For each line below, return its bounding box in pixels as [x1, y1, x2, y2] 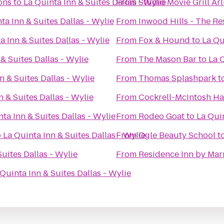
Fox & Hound [138, 34, 190, 46]
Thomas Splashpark [138, 72, 216, 84]
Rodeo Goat [138, 110, 184, 122]
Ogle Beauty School [138, 129, 215, 141]
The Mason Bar [138, 53, 196, 65]
